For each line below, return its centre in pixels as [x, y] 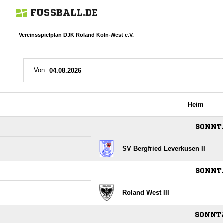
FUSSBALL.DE [64, 12]
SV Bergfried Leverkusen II [164, 149]
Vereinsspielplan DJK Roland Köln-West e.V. [76, 35]
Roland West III [146, 192]
